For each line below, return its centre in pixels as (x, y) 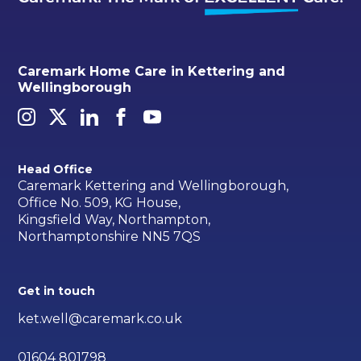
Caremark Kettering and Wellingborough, (154, 186)
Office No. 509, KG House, (100, 203)
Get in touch (57, 291)
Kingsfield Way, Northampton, (114, 220)
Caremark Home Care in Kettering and (152, 72)
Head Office (56, 169)
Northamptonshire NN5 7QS (110, 237)
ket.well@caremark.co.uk (100, 318)
